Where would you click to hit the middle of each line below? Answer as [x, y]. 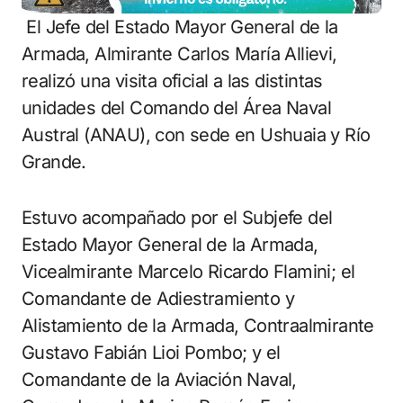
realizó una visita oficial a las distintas [172, 81]
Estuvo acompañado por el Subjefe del [177, 217]
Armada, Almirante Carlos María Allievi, [179, 54]
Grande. [54, 161]
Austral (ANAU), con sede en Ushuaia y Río [196, 134]
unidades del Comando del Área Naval [176, 107]
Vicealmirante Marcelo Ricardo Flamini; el [188, 271]
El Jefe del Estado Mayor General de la [29, 27]
